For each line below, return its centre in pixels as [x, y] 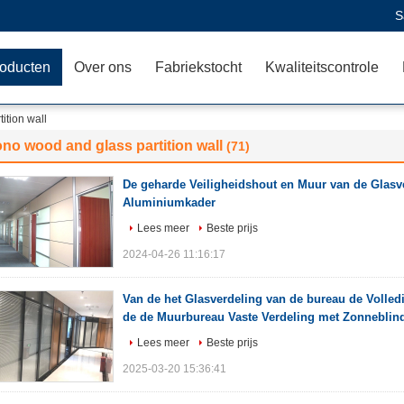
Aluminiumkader [169, 202]
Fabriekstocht [198, 67]
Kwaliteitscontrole [322, 67]
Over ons [103, 67]
